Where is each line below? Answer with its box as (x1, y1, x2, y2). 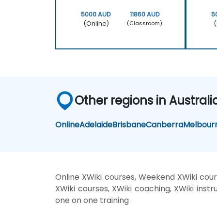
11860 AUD (129, 10, 160, 18)
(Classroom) (127, 19, 163, 28)
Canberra (146, 119, 184, 130)
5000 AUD (81, 10, 111, 18)
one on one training (55, 194, 129, 206)
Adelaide (79, 119, 113, 130)
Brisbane (112, 119, 146, 130)
